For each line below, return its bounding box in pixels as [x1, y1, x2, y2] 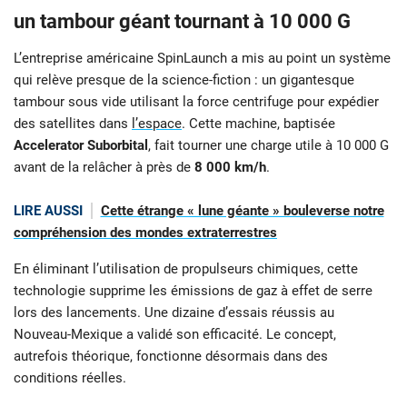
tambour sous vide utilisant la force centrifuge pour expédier [14, 93, 379, 110]
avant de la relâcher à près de [14, 158, 194, 175]
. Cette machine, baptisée [182, 114, 335, 132]
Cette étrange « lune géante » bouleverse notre [100, 202, 384, 219]
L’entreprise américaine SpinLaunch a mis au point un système [14, 49, 391, 66]
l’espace [132, 114, 182, 132]
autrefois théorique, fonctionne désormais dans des [14, 348, 328, 365]
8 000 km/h [194, 158, 266, 175]
